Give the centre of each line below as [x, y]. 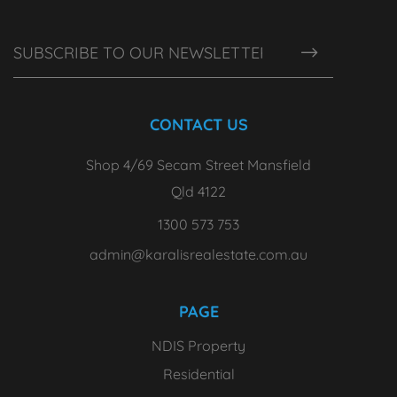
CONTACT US [198, 125]
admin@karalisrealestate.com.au [198, 255]
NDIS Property [198, 346]
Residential [198, 374]
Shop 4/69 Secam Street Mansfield [198, 165]
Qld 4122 [198, 192]
